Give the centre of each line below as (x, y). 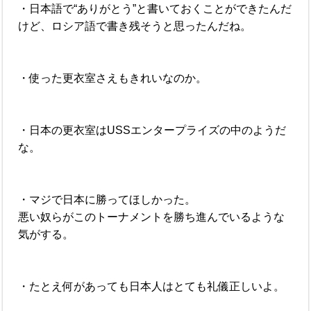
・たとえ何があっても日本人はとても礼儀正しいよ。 (152, 286)
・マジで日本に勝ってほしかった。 (107, 199)
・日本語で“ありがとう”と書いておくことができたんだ (155, 8)
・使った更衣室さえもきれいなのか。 (113, 78)
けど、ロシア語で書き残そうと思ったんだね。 (135, 26)
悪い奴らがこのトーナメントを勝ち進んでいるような (152, 217)
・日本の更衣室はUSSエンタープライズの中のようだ (152, 130)
